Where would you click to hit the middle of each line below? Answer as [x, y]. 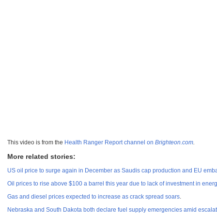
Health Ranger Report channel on [110, 143]
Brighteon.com [174, 143]
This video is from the [36, 143]
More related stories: [41, 157]
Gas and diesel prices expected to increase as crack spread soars [93, 197]
